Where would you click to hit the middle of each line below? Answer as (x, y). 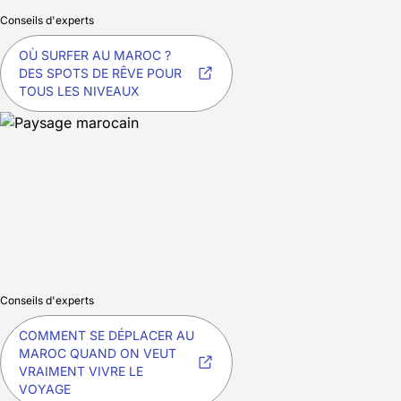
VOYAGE (45, 389)
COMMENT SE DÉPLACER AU (107, 336)
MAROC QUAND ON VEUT (98, 354)
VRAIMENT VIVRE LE (81, 371)
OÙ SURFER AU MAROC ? (95, 55)
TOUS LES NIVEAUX (79, 91)
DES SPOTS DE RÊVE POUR (100, 73)
